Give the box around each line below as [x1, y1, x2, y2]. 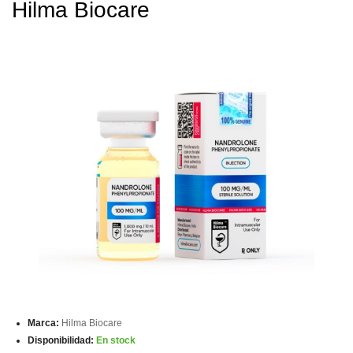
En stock [96, 335, 136, 346]
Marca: [28, 318, 59, 329]
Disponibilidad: [28, 335, 94, 346]
